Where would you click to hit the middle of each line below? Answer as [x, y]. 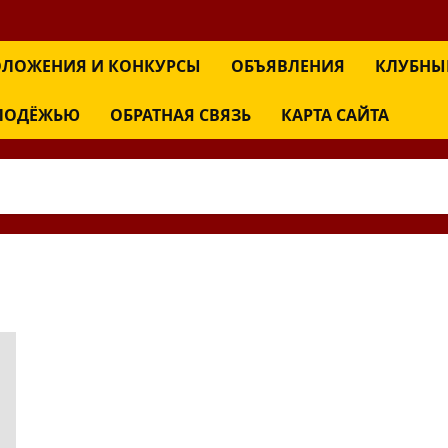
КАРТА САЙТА [335, 113]
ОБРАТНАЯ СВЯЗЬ [180, 113]
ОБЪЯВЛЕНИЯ [288, 64]
